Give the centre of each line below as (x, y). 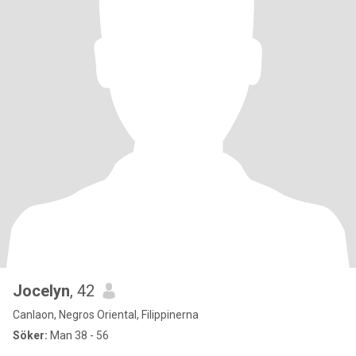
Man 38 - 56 (78, 335)
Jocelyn (41, 291)
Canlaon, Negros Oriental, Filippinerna (106, 315)
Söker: (30, 335)
